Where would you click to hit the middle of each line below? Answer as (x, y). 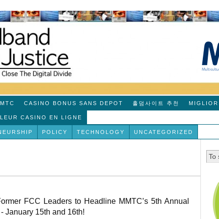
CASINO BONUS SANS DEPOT (74, 103)
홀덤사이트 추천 (156, 103)
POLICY (55, 132)
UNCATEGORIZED (164, 132)
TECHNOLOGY (101, 132)
